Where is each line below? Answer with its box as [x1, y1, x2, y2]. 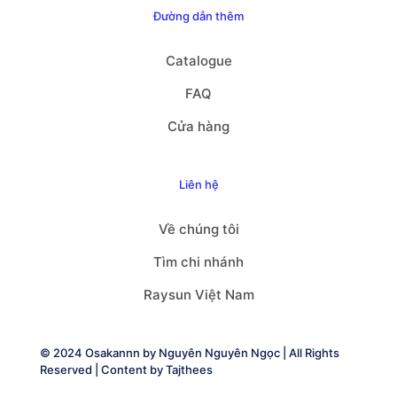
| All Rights [280, 345, 339, 360]
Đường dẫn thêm [153, 8, 244, 23]
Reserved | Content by [40, 362, 166, 377]
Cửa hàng [167, 117, 230, 135]
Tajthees [166, 362, 213, 377]
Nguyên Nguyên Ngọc [159, 345, 280, 360]
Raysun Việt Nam [143, 285, 254, 303]
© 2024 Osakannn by [40, 345, 159, 360]
